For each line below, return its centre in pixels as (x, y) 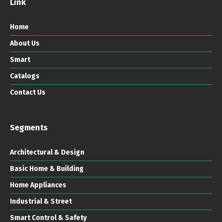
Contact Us (28, 92)
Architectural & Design (47, 152)
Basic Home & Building (47, 168)
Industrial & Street (41, 201)
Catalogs (25, 76)
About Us (25, 43)
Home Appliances (38, 185)
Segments (29, 127)
